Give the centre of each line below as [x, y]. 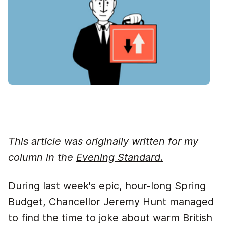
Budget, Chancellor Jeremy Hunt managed [111, 202]
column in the [42, 157]
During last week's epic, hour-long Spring [107, 186]
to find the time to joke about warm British [110, 218]
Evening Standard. [120, 157]
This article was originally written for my [103, 141]
